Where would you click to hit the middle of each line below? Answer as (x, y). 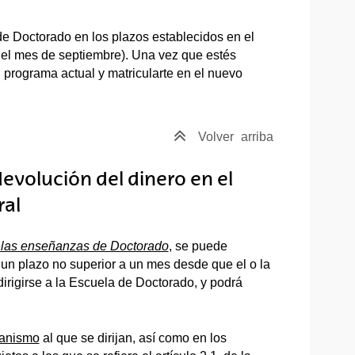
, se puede (198, 246)
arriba (257, 136)
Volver (218, 136)
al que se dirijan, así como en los (133, 338)
